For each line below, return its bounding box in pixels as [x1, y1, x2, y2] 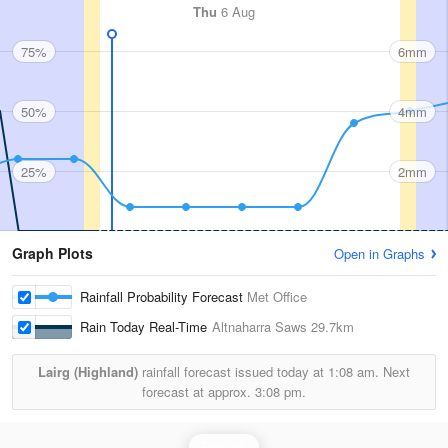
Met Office [247, 287, 307, 306]
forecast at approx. [142, 382, 255, 401]
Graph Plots [12, 243, 93, 263]
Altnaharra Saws [212, 317, 307, 336]
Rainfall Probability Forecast [80, 287, 247, 306]
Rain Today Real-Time [80, 317, 212, 336]
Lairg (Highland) [38, 362, 138, 381]
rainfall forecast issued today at [138, 362, 328, 381]
